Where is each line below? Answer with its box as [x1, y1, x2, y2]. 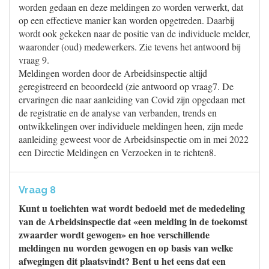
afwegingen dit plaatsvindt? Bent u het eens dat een [19, 254, 226, 268]
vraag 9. [19, 53, 49, 66]
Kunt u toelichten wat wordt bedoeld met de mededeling [19, 201, 245, 215]
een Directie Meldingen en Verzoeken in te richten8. [19, 146, 216, 159]
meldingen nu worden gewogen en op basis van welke [19, 241, 233, 255]
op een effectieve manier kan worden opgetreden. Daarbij [19, 14, 234, 26]
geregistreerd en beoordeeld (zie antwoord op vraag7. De [19, 80, 234, 92]
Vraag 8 [19, 184, 56, 196]
